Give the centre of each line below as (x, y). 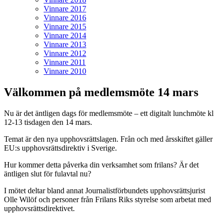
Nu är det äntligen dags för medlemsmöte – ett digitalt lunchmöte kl (109, 113)
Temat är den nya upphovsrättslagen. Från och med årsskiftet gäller (108, 139)
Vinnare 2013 (65, 44)
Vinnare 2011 (65, 62)
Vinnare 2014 (65, 35)
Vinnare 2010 (65, 71)
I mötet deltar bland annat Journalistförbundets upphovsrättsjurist (105, 190)
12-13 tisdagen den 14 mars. (48, 122)
